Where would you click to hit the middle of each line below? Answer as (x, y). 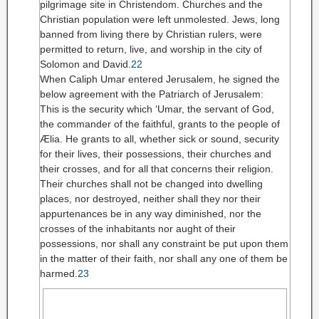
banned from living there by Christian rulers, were (151, 34)
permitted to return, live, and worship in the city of (151, 49)
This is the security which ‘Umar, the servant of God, (157, 109)
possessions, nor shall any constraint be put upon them (164, 244)
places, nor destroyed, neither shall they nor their (150, 199)
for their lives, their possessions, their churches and (156, 154)
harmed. (59, 273)
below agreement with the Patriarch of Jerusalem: (152, 94)
